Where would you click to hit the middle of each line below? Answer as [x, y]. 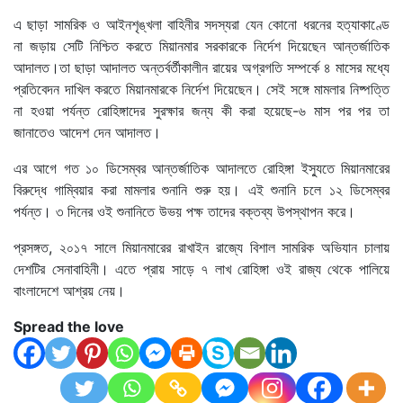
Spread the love [69, 326]
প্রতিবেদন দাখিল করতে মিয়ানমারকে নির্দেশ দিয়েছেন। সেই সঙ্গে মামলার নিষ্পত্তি [201, 89]
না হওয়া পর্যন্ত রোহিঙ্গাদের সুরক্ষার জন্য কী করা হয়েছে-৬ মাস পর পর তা [201, 110]
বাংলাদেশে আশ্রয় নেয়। [69, 290]
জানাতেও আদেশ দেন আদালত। [87, 132]
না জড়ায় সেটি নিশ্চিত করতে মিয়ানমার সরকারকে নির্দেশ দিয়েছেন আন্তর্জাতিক [201, 45]
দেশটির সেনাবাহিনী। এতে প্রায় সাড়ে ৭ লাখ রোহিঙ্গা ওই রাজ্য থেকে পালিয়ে [201, 269]
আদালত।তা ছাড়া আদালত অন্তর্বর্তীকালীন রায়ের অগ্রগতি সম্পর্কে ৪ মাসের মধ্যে [201, 67]
